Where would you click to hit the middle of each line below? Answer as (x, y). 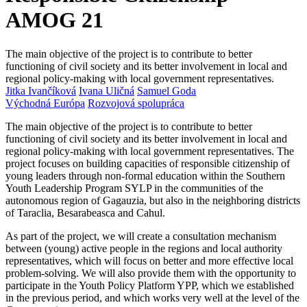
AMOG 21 (54, 20)
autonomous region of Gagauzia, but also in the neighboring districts (153, 200)
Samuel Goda (167, 90)
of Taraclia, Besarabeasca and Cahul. (85, 212)
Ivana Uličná (107, 90)
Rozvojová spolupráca (136, 103)
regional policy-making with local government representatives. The (150, 151)
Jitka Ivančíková (41, 90)
